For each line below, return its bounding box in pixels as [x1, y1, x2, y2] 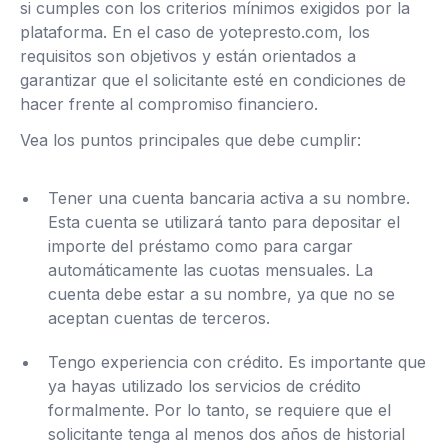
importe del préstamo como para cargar [48, 236, 353, 256]
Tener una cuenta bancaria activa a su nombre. [48, 188, 410, 208]
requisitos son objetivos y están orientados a [20, 46, 356, 66]
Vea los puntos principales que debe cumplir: [20, 130, 361, 150]
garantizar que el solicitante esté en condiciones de [20, 70, 406, 90]
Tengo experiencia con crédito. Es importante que [48, 352, 426, 372]
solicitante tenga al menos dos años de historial [48, 424, 405, 444]
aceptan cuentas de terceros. [48, 308, 270, 328]
